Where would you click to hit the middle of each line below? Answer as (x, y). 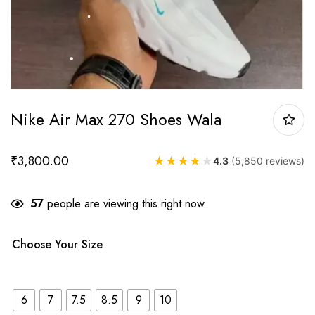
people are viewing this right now (124, 203)
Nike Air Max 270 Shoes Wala (116, 119)
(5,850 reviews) (268, 160)
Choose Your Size (57, 244)
